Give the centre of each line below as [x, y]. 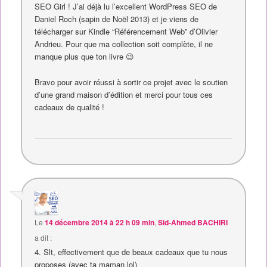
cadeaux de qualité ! [70, 107]
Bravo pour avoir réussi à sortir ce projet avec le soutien [131, 82]
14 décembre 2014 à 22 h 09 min [100, 223]
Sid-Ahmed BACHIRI [193, 223]
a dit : [44, 238]
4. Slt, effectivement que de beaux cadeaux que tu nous [131, 252]
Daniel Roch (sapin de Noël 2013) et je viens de [117, 19]
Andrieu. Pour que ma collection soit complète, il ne [124, 44]
